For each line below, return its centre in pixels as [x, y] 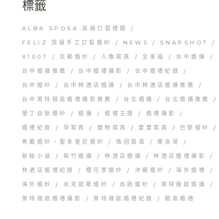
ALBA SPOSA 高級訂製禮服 [75, 29]
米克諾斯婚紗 [86, 185]
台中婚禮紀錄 [157, 71]
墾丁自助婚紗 [45, 114]
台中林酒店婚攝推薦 [161, 85]
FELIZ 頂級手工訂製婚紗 [67, 43]
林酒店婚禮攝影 [180, 156]
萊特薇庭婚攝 [184, 185]
